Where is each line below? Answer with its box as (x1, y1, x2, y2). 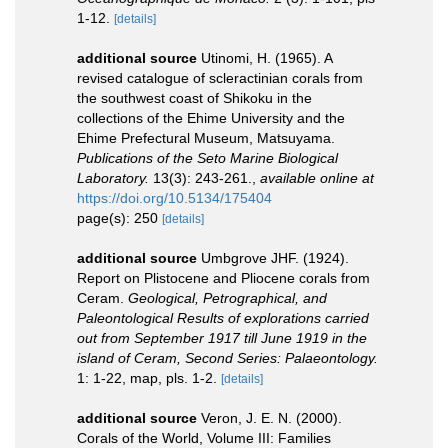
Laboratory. (77, 169, 149, 186)
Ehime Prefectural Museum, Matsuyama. (77, 129, 335, 146)
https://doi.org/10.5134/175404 (77, 189, 272, 206)
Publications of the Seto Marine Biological (77, 149, 338, 166)
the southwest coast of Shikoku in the (77, 89, 312, 106)
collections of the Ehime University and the (77, 109, 345, 126)
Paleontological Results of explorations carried (77, 309, 369, 326)
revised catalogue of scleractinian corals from (77, 69, 363, 86)
